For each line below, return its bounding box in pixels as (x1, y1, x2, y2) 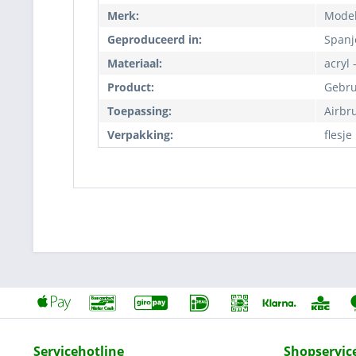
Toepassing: (107, 103, 172, 118)
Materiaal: (107, 56, 162, 71)
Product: (107, 79, 154, 95)
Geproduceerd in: (107, 32, 202, 47)
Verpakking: (107, 127, 173, 142)
